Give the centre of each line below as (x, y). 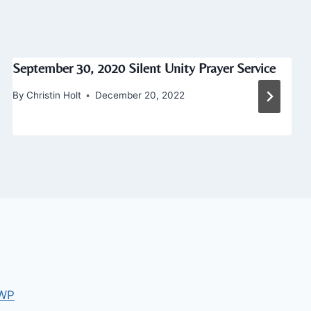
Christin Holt (53, 95)
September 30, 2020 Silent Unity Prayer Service (144, 68)
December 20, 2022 (140, 95)
